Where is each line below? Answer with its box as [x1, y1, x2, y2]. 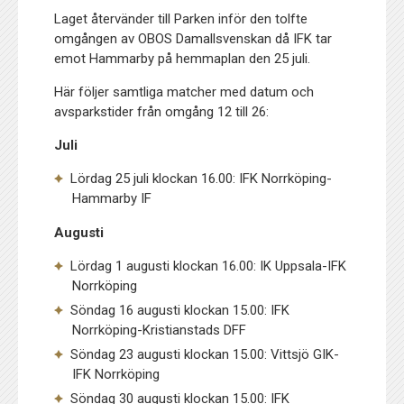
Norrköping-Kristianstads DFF [72, 321, 247, 338]
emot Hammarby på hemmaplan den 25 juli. [54, 50, 311, 67]
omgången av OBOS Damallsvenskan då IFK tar [54, 30, 333, 47]
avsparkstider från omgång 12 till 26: [54, 103, 270, 120]
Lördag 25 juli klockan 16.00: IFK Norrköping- [70, 170, 333, 187]
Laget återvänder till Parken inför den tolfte [54, 10, 308, 27]
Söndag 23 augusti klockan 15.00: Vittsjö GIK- [70, 345, 340, 363]
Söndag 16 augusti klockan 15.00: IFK [70, 301, 290, 318]
